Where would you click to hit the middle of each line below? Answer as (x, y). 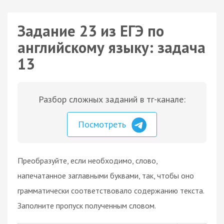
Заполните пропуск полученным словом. (87, 205)
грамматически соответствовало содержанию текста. (111, 190)
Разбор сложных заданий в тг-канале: (112, 99)
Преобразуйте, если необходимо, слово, (87, 160)
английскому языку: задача (111, 47)
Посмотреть (103, 124)
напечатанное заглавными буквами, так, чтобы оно (106, 175)
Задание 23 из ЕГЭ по (91, 31)
